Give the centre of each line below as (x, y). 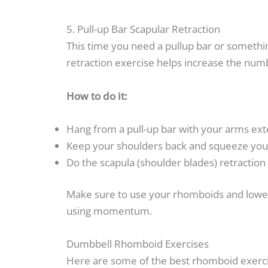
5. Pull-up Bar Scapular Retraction (143, 29)
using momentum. (109, 211)
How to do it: (97, 96)
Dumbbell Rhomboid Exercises (138, 244)
